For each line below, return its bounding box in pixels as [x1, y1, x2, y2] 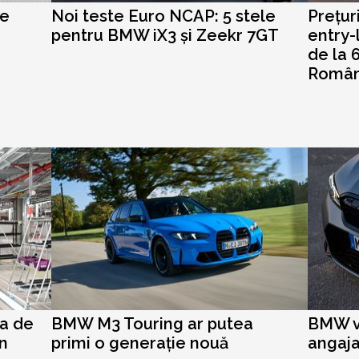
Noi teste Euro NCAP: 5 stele [51, 6, 276, 26]
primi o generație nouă [51, 333, 228, 353]
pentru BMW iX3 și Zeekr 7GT [51, 26, 279, 45]
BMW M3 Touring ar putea [51, 314, 253, 333]
